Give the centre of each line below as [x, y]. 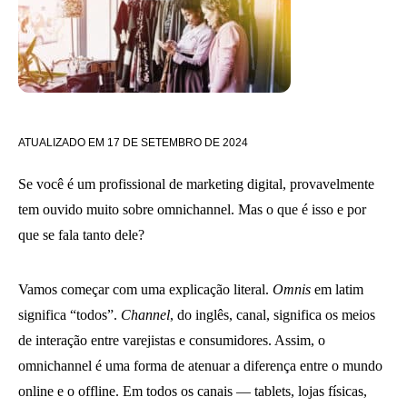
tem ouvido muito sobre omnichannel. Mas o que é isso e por [192, 209]
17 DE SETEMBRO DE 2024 [178, 143]
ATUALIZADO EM [61, 143]
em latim [337, 289]
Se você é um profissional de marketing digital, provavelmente [196, 184]
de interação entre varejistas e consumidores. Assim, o [172, 340]
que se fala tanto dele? [81, 235]
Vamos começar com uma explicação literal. [145, 289]
